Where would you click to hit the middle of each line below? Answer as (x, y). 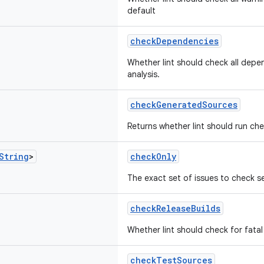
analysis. (143, 74)
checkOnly (153, 156)
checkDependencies (174, 41)
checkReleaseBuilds (175, 208)
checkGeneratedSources (184, 105)
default (141, 11)
